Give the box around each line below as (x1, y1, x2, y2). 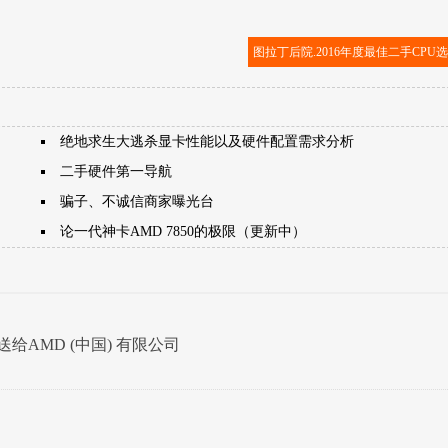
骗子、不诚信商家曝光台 (60, 194, 215, 209)
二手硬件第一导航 (60, 164, 173, 179)
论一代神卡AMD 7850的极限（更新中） (60, 224, 307, 239)
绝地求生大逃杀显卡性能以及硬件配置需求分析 (60, 134, 355, 149)
